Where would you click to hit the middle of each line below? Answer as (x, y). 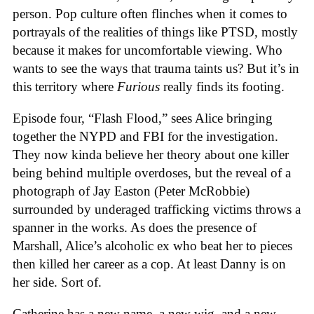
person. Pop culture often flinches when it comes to (150, 14)
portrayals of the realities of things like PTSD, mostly (155, 32)
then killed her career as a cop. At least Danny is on (149, 264)
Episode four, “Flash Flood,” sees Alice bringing (143, 118)
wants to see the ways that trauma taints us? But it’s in (156, 69)
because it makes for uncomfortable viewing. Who (148, 50)
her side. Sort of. (57, 282)
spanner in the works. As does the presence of (135, 227)
